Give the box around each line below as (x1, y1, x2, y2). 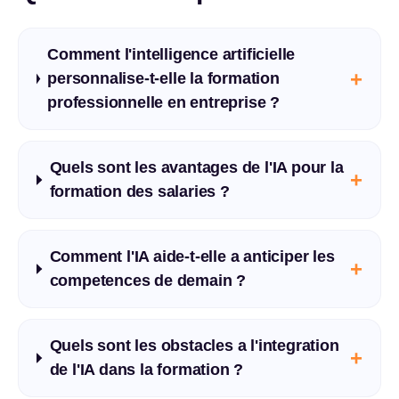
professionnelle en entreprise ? (47, 94, 280, 111)
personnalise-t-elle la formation (47, 69, 280, 87)
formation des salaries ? (49, 183, 230, 200)
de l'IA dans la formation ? (49, 361, 244, 379)
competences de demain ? (49, 272, 246, 289)
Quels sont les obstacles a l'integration (49, 337, 339, 354)
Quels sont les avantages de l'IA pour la (49, 159, 344, 176)
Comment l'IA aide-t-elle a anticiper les (49, 248, 335, 265)
